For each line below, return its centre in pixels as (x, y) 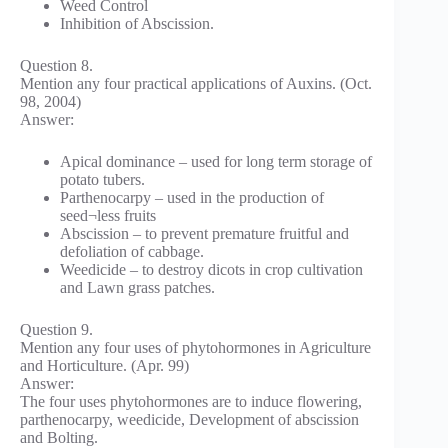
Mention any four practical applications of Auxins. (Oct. (196, 83)
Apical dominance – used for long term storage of (216, 161)
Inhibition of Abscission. (137, 23)
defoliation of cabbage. (132, 251)
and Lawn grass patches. (137, 287)
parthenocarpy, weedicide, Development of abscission (189, 419)
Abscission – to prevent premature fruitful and (204, 233)
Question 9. (56, 329)
